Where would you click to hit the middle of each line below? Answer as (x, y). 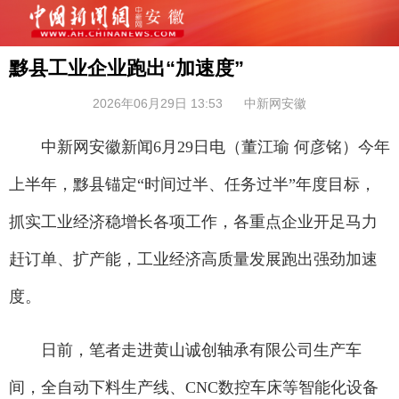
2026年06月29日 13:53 (158, 103)
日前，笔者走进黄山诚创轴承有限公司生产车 (185, 350)
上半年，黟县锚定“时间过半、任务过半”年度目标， (192, 184)
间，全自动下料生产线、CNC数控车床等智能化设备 (194, 387)
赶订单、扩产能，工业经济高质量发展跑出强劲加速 (193, 259)
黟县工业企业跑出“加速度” (126, 68)
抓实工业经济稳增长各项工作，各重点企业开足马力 (193, 222)
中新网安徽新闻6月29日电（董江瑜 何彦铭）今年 (199, 147)
